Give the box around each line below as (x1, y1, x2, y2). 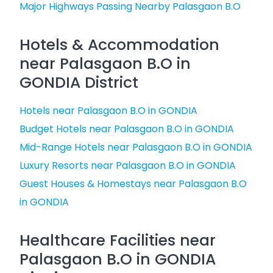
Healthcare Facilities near (19, 230, 216, 251)
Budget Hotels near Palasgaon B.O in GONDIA (19, 122, 234, 136)
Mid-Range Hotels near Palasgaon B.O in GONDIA (19, 140, 252, 154)
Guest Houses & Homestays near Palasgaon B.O (19, 177, 247, 191)
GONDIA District (19, 72, 138, 93)
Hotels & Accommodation (19, 34, 219, 55)
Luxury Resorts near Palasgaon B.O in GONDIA (19, 158, 236, 172)
